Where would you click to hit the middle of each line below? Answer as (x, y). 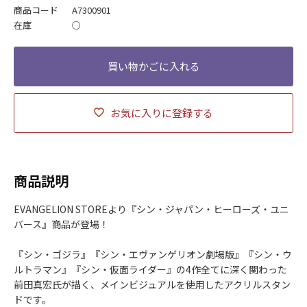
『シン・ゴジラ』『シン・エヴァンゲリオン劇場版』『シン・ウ (153, 255)
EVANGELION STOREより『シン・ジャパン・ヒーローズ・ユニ (151, 209)
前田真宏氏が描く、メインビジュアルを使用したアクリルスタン (152, 285)
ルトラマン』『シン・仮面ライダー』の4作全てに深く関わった (150, 270)
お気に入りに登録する (162, 113)
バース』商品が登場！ (61, 224)
